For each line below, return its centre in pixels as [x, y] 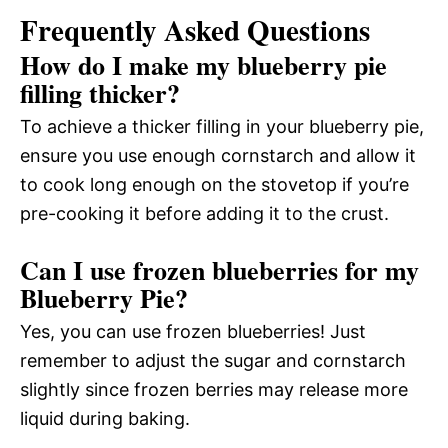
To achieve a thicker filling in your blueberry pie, [222, 127]
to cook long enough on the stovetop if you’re [214, 185]
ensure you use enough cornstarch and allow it [218, 156]
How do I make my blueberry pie [203, 65]
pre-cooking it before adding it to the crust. [204, 214]
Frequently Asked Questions [195, 30]
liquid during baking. [105, 419]
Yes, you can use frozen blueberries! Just [193, 332]
